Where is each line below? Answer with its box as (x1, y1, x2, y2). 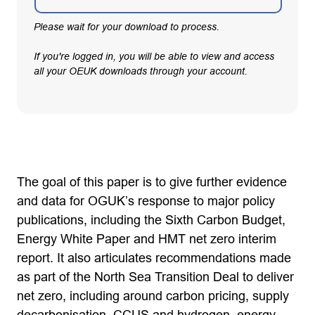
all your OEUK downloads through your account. (34, 65, 247, 77)
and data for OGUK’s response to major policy (17, 193, 275, 208)
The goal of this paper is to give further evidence (17, 174, 287, 189)
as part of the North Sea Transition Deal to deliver (17, 269, 294, 284)
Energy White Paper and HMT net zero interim (17, 231, 276, 246)
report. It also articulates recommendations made (17, 250, 291, 265)
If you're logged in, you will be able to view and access (34, 50, 274, 62)
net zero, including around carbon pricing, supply (17, 288, 289, 303)
